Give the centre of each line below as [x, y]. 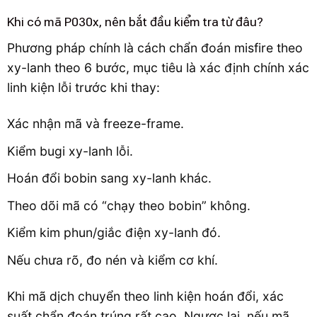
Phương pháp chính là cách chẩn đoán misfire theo [155, 48]
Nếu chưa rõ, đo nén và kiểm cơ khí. [113, 260]
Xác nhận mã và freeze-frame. [96, 124]
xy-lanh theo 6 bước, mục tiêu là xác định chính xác [158, 68]
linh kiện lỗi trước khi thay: [83, 88]
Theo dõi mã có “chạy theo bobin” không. [129, 205]
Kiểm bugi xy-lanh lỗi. [70, 151]
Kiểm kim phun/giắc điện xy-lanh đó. [114, 233]
